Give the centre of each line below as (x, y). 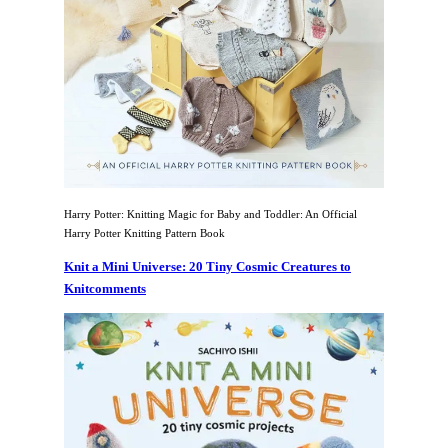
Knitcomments (105, 288)
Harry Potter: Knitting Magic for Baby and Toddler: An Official (210, 213)
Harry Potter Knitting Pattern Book (144, 232)
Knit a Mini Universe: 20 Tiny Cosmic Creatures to (207, 266)
